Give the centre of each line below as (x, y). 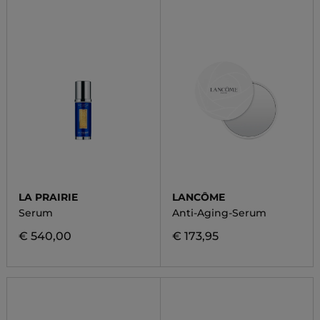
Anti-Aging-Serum (219, 213)
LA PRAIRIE (48, 197)
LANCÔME (198, 197)
